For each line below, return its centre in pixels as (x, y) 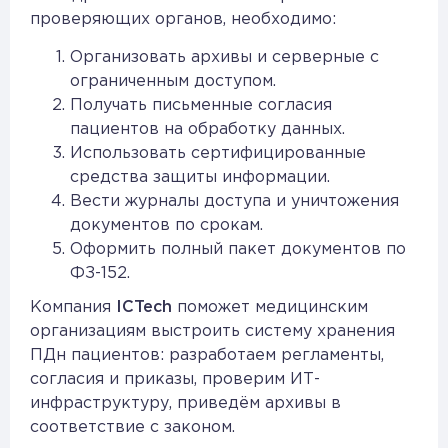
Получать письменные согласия (201, 106)
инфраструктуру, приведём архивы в (185, 404)
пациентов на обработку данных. (207, 130)
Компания (73, 308)
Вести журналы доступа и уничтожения (234, 202)
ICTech (144, 308)
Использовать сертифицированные (218, 154)
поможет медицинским (270, 308)
